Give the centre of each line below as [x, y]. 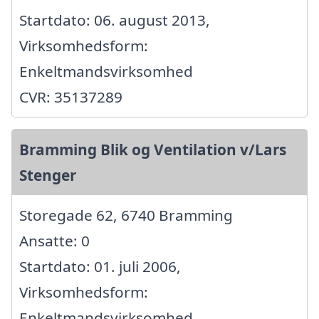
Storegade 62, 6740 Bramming [126, 215]
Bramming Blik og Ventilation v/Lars [153, 150]
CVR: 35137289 [71, 97]
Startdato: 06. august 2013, [115, 20]
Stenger [48, 176]
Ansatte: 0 [54, 241]
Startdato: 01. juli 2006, [100, 267]
